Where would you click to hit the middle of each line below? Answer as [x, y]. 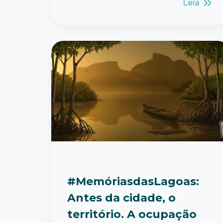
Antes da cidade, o [121, 198]
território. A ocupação [132, 214]
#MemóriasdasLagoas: [133, 181]
